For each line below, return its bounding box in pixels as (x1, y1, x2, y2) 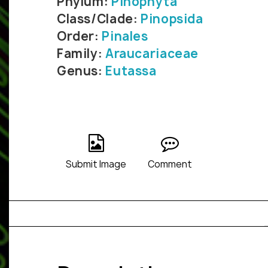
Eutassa (105, 63, 157, 80)
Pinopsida (141, 11, 203, 28)
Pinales (102, 28, 148, 45)
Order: (57, 28, 102, 45)
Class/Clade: (57, 11, 141, 28)
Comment (148, 158, 192, 171)
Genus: (57, 63, 106, 80)
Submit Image (66, 158, 126, 171)
